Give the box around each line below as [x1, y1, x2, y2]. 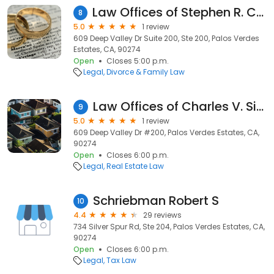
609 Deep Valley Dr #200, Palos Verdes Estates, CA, [73, 127, 259, 138]
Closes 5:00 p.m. [106, 56, 169, 66]
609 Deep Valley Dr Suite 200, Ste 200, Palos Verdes [73, 33, 259, 43]
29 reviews [143, 210, 182, 220]
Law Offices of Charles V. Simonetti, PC [256, 98, 264, 115]
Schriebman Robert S [93, 192, 219, 209]
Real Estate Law [106, 161, 164, 171]
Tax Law [106, 255, 136, 265]
